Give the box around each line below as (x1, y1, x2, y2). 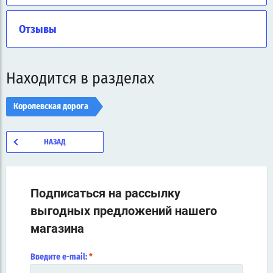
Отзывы (19, 24, 57, 36)
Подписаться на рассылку (30, 186, 180, 201)
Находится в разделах (6, 71, 154, 87)
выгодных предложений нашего (30, 204, 217, 219)
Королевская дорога (13, 102, 88, 112)
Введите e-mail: (30, 253, 89, 262)
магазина (30, 221, 84, 236)
